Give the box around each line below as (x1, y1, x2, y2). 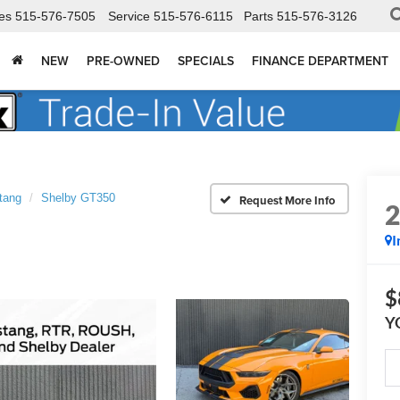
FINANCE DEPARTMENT (252, 52, 388, 71)
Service (108, 9, 150, 24)
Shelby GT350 (41, 191, 115, 205)
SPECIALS (178, 52, 234, 71)
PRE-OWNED (87, 52, 160, 71)
